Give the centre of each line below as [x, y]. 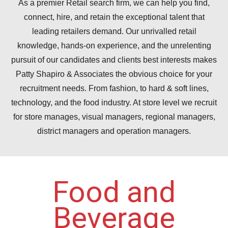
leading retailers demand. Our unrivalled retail [114, 31]
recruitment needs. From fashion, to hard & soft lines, [114, 88]
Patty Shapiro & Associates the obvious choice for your [114, 74]
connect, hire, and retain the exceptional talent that [114, 17]
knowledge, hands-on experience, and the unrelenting [114, 46]
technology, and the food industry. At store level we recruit [114, 103]
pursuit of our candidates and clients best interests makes [114, 60]
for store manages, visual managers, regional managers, [114, 117]
